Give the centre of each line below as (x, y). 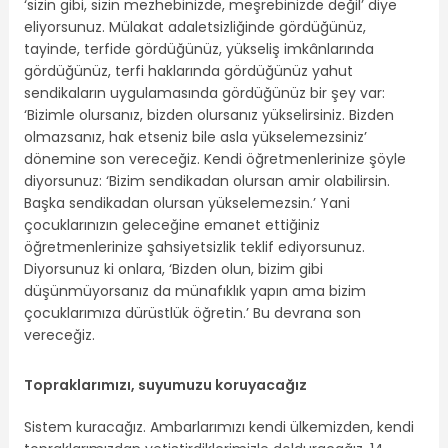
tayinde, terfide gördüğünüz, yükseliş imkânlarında (198, 48)
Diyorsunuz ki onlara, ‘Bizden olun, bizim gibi (173, 268)
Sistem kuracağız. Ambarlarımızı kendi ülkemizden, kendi (218, 427)
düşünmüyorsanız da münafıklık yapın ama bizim (194, 290)
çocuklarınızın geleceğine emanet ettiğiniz (171, 224)
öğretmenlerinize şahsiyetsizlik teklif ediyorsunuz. (194, 246)
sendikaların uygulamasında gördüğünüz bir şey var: (204, 92)
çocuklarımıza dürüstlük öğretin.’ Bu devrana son (192, 312)
